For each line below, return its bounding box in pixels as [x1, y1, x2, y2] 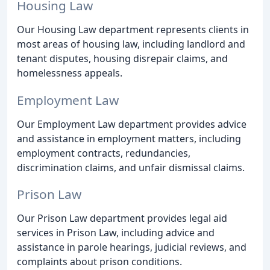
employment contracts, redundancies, [17, 146, 190, 160]
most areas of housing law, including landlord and [17, 37, 245, 51]
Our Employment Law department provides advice [17, 117, 246, 131]
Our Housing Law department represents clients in [17, 22, 249, 36]
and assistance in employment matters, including [17, 131, 241, 145]
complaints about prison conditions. [17, 255, 182, 269]
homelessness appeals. [17, 66, 122, 80]
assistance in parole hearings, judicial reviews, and [17, 240, 246, 254]
